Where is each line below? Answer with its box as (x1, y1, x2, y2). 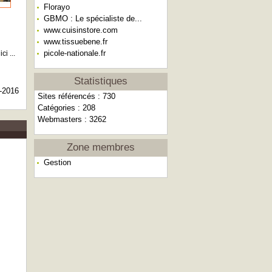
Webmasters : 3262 (38, 115, 106, 124)
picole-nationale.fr (44, 49, 106, 58)
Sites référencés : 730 (38, 92, 115, 101)
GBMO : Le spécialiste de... (44, 14, 142, 23)
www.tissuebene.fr (44, 37, 107, 46)
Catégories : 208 (38, 103, 95, 112)
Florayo (44, 2, 70, 12)
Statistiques (74, 75, 127, 87)
